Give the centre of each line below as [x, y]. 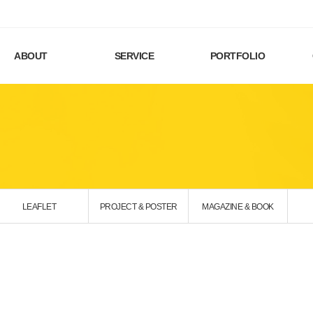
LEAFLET [39, 207]
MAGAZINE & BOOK [238, 207]
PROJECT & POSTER [138, 207]
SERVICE [134, 56]
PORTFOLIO [238, 56]
